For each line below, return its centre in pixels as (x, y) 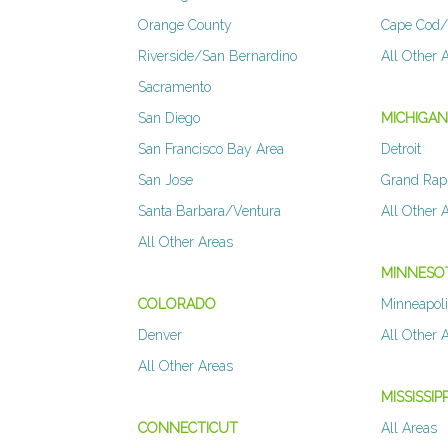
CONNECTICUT (188, 428)
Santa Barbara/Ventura (209, 211)
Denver (160, 335)
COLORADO (177, 304)
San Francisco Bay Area (211, 149)
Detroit (401, 149)
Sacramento (174, 87)
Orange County (185, 25)
